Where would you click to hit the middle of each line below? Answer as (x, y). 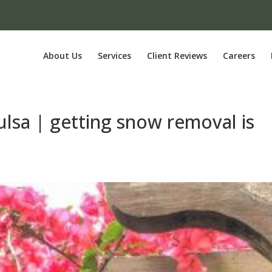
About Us (62, 56)
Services (114, 56)
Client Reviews (177, 56)
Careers (239, 56)
